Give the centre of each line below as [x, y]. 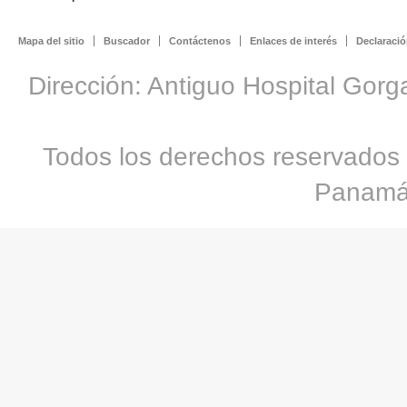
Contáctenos [200, 40]
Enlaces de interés [293, 40]
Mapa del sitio [51, 40]
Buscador [127, 40]
